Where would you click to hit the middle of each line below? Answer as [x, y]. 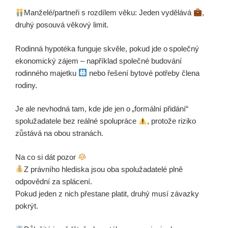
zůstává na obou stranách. [59, 133]
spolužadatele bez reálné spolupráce [77, 121]
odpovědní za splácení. [54, 181]
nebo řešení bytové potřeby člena [144, 73]
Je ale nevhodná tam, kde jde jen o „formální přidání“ [102, 109]
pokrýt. [27, 206]
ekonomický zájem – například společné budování [98, 61]
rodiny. [26, 85]
